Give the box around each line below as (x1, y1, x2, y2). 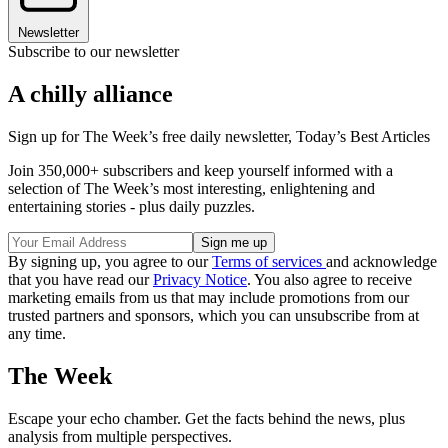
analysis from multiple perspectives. (8, 427, 232, 445)
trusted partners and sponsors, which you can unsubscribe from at (8, 307, 419, 325)
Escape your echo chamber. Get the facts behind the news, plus (8, 409, 405, 427)
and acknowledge (326, 253, 437, 271)
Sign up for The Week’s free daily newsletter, (8, 128, 296, 146)
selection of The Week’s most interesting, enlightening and (8, 180, 375, 198)
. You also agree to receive (247, 271, 412, 289)
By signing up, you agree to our (8, 253, 212, 271)
